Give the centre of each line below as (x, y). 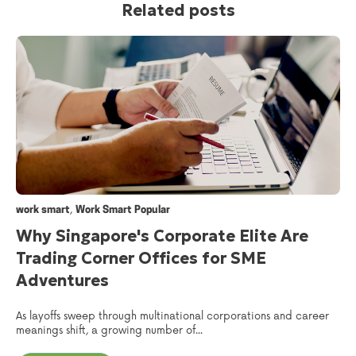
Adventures (62, 280)
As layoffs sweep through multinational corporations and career (172, 317)
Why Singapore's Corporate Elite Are (162, 236)
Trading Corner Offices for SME (141, 258)
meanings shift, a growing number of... (109, 331)
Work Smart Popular (123, 210)
